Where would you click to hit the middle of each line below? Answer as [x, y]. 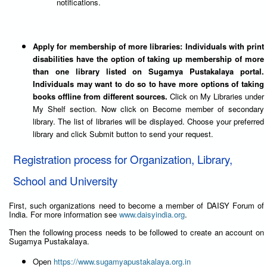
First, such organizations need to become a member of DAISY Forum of [136, 205]
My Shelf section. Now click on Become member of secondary [148, 108]
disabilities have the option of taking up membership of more [148, 58]
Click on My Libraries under [217, 96]
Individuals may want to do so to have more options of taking [148, 83]
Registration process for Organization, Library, [123, 159]
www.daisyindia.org [152, 214]
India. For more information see [64, 214]
